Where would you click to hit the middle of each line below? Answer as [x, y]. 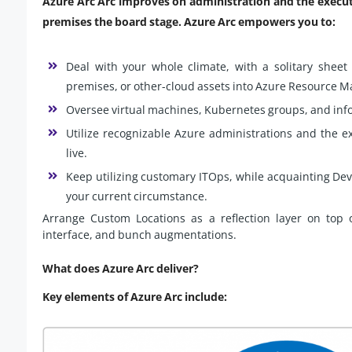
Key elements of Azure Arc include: [135, 297]
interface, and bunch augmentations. [139, 235]
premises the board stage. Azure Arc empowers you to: [189, 22]
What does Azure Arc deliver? [121, 269]
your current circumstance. [137, 196]
